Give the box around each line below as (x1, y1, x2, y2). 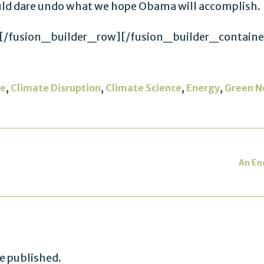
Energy (186, 82, 220, 94)
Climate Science (105, 82, 181, 94)
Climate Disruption (11, 82, 101, 94)
